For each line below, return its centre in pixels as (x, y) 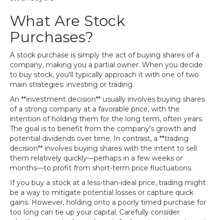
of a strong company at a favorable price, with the (95, 109)
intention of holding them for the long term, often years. (107, 119)
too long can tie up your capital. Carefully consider (95, 212)
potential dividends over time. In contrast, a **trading (99, 138)
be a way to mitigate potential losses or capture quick (102, 192)
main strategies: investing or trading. (72, 84)
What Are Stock (68, 21)
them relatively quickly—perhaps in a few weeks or (96, 158)
